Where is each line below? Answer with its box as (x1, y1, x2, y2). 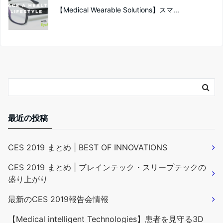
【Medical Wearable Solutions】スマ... (56, 5, 179, 14)
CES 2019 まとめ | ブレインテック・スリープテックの (8, 162, 206, 172)
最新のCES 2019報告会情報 (8, 194, 109, 204)
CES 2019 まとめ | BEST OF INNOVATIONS (8, 142, 167, 152)
